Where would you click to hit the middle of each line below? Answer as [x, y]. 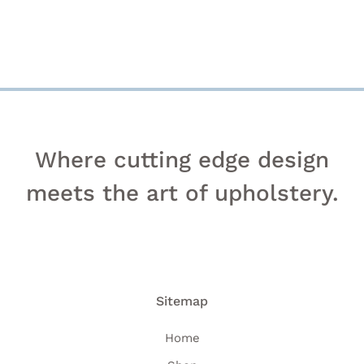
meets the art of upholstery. [182, 193]
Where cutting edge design [182, 159]
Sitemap [182, 301]
